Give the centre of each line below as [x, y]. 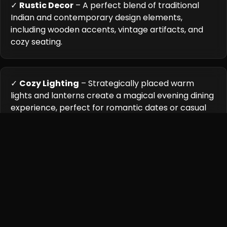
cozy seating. [36, 42]
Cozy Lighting [49, 84]
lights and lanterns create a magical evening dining [112, 96]
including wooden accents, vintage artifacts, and [107, 30]
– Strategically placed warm [137, 84]
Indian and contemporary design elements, [97, 18]
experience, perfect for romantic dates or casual [108, 108]
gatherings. [33, 120]
